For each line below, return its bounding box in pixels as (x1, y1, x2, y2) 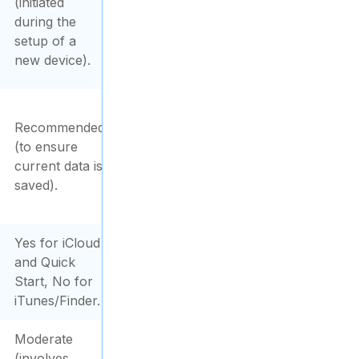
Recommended (14, 119, 105, 135)
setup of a (14, 33, 76, 49)
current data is (14, 158, 103, 174)
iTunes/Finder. (14, 292, 100, 309)
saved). (14, 177, 58, 193)
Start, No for (14, 273, 93, 289)
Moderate (14, 331, 73, 347)
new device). (14, 52, 91, 68)
